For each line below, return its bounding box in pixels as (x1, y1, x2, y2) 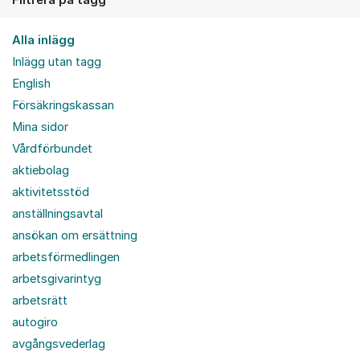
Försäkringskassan (12, 97, 114, 112)
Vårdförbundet (12, 141, 92, 156)
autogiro (12, 314, 58, 329)
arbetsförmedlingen (12, 249, 120, 264)
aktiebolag (12, 162, 69, 178)
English (12, 76, 51, 91)
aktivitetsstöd (12, 184, 89, 199)
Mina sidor (12, 119, 68, 134)
